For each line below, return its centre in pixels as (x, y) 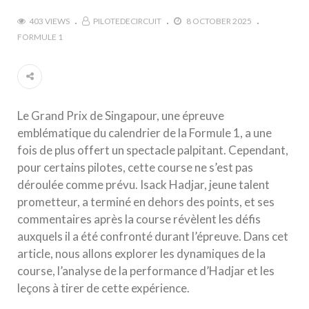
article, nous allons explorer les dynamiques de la (141, 253)
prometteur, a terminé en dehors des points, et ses (146, 202)
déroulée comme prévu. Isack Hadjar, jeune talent (143, 185)
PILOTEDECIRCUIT (127, 21)
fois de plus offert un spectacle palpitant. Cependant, (153, 150)
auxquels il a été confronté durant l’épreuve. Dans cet (153, 236)
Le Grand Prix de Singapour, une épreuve (121, 116)
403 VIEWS (49, 21)
